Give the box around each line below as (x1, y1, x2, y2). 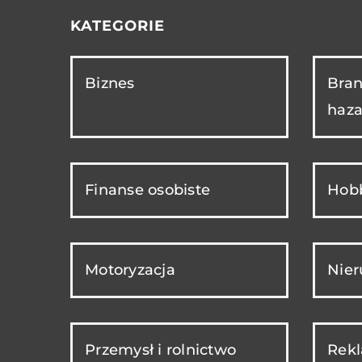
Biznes (85, 74, 135, 93)
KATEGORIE (70, 17, 165, 36)
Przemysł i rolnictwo (85, 341, 236, 360)
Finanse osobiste (85, 181, 210, 200)
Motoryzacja (85, 261, 175, 280)
